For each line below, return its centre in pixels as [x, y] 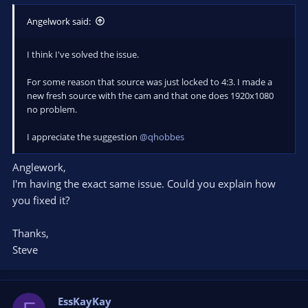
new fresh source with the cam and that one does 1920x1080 [150, 95]
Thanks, [31, 233]
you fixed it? [41, 200]
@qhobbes [162, 136]
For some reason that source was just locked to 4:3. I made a [150, 81]
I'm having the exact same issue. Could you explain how [144, 184]
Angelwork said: [59, 21]
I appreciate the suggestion [83, 136]
